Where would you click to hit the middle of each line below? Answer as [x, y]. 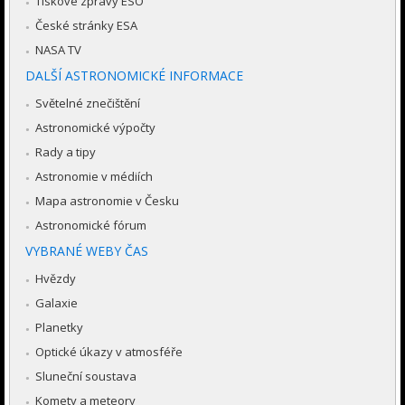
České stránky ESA [86, 26]
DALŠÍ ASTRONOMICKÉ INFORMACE [134, 76]
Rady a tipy [66, 152]
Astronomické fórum [91, 226]
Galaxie [57, 303]
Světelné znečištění [88, 104]
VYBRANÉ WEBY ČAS [87, 251]
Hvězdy [56, 279]
